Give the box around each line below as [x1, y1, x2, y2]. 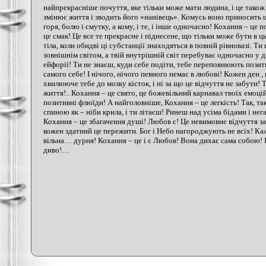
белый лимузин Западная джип [70, 170, 158, 177]
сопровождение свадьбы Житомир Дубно [70, 222, 190, 229]
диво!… [43, 145, 69, 154]
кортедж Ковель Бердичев [70, 183, 143, 190]
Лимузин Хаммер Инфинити [130, 196, 211, 203]
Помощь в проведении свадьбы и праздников [70, 209, 198, 216]
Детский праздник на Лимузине [164, 170, 254, 177]
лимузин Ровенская [70, 196, 124, 203]
